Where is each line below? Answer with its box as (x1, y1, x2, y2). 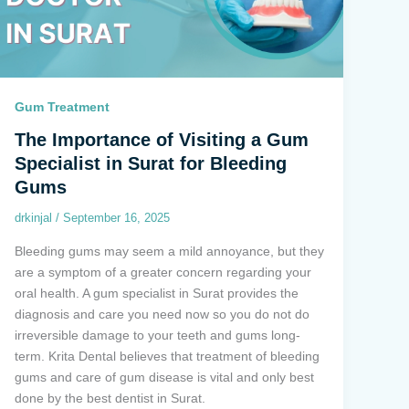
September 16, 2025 (62, 211, 170, 225)
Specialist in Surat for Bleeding (14, 153, 287, 174)
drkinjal (14, 211, 56, 225)
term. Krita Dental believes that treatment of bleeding (14, 348, 320, 363)
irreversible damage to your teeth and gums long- (14, 327, 300, 342)
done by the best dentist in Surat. (14, 390, 205, 405)
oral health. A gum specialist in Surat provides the (14, 285, 299, 300)
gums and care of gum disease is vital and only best (14, 369, 314, 384)
